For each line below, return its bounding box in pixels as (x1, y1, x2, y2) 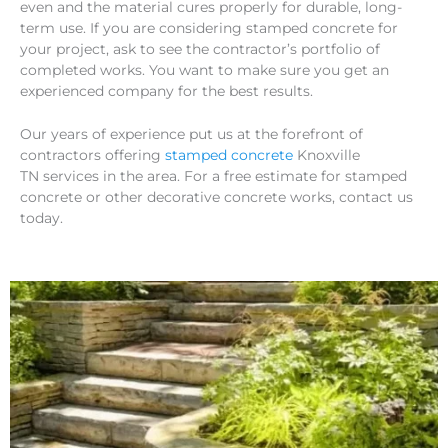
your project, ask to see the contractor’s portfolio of (20, 40, 380, 57)
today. (20, 209, 63, 226)
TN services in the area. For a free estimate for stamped (20, 167, 407, 184)
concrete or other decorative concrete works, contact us (20, 188, 413, 205)
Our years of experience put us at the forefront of (20, 125, 363, 142)
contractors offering (20, 146, 165, 163)
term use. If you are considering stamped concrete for (20, 19, 398, 36)
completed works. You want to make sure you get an (20, 61, 389, 78)
